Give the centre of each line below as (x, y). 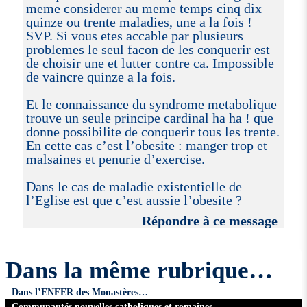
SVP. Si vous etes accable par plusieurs (134, 35)
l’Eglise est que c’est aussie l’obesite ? (134, 200)
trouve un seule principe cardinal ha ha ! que (149, 118)
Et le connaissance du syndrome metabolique (151, 104)
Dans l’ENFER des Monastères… (80, 292)
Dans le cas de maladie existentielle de (134, 186)
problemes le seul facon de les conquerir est (148, 49)
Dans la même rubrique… (139, 271)
